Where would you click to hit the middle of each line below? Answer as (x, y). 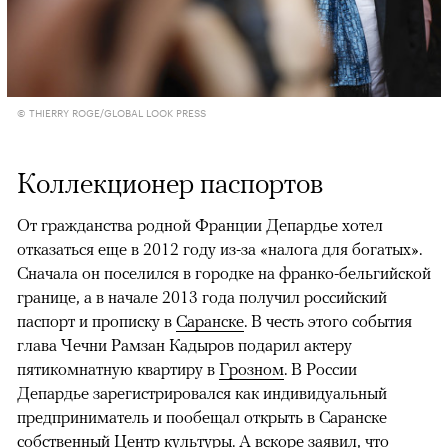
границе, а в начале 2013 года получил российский (202, 296)
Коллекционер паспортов (170, 182)
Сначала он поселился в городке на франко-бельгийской (224, 272)
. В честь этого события (328, 320)
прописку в (134, 320)
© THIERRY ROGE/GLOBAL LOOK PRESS (111, 111)
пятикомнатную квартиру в (118, 368)
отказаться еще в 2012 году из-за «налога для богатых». (219, 248)
